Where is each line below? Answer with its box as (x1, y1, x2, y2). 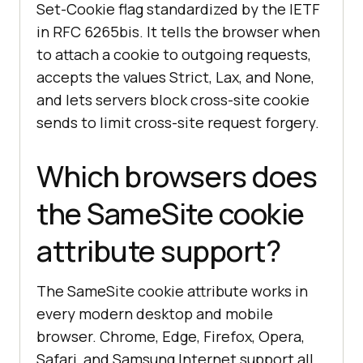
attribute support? (36, 231, 280, 271)
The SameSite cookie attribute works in (36, 281, 308, 301)
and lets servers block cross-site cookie (36, 90, 310, 110)
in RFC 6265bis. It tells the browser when (36, 22, 320, 42)
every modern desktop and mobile (36, 304, 273, 324)
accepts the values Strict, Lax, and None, (36, 67, 314, 88)
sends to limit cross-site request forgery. (36, 113, 319, 133)
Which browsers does (36, 156, 318, 197)
